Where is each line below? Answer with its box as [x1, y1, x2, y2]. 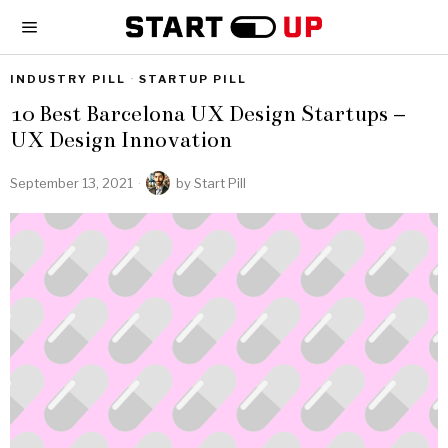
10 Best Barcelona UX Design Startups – [10, 100, 406, 127]
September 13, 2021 [10, 175, 133, 191]
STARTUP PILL [139, 72, 247, 86]
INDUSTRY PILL [10, 72, 126, 86]
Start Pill [194, 175, 246, 191]
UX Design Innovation [10, 126, 232, 153]
